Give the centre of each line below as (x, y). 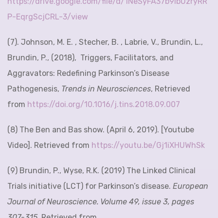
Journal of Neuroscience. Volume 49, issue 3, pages (101, 202)
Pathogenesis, (34, 89)
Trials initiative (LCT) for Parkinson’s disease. (90, 186)
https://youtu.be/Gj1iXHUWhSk (148, 145)
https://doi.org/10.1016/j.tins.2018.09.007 (105, 104)
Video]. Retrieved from (49, 145)
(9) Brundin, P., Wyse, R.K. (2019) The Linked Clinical (101, 171)
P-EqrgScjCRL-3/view (48, 17)
